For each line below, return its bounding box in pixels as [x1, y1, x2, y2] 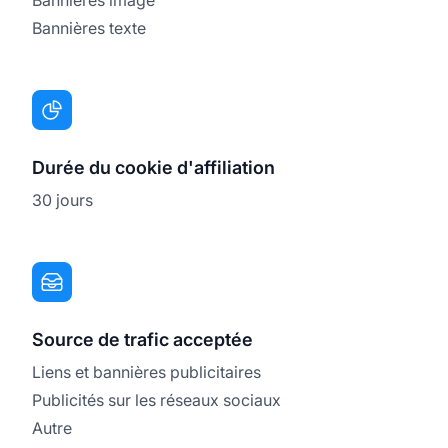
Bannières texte [32, 17, 146, 38]
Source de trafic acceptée [32, 328, 253, 350]
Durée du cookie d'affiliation [32, 156, 275, 178]
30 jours [32, 189, 93, 210]
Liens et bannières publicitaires [32, 361, 261, 382]
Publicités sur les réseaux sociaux [32, 389, 281, 410]
